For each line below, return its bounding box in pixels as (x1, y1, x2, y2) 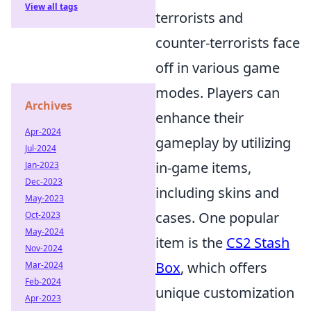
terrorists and (155, 8, 243, 27)
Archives (25, 98, 72, 113)
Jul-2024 (25, 142, 56, 154)
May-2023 (25, 192, 64, 204)
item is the (155, 233, 226, 252)
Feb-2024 (25, 276, 61, 287)
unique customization (155, 283, 294, 302)
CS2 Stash (226, 233, 289, 252)
